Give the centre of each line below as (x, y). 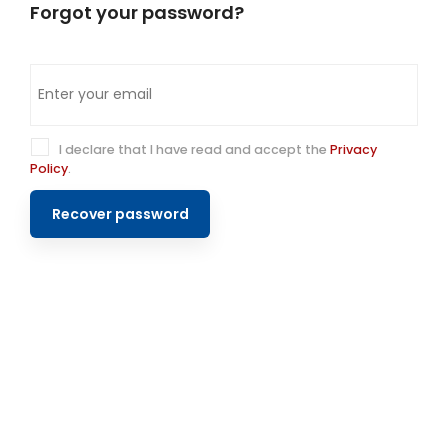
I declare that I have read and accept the (193, 149)
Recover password (120, 214)
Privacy (353, 149)
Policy (49, 168)
